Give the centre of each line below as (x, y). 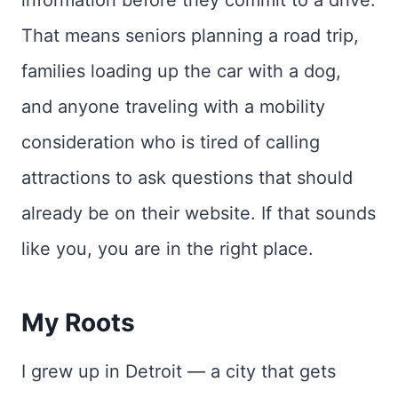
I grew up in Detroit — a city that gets (179, 371)
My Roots (78, 322)
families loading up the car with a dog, (181, 71)
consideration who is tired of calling (171, 142)
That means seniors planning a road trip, (190, 35)
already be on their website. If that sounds (199, 213)
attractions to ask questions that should (187, 177)
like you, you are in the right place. (167, 248)
